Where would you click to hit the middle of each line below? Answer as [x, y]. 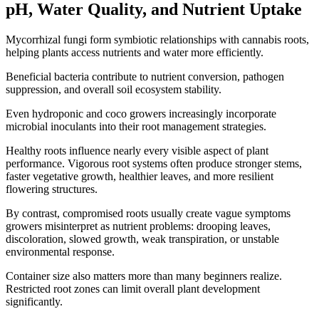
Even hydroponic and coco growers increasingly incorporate [141, 114]
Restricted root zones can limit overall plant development [133, 289]
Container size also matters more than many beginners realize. [144, 276]
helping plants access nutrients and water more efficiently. [135, 53]
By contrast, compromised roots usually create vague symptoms [148, 214]
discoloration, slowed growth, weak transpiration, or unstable [142, 239]
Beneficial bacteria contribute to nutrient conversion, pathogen [145, 77]
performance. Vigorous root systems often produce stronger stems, [154, 164]
